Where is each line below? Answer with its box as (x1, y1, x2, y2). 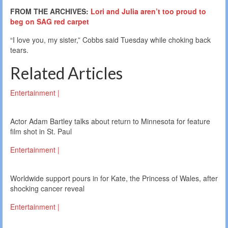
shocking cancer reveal (10, 183, 84, 194)
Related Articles (10, 63, 123, 83)
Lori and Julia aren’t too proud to (91, 6, 206, 17)
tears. (10, 45, 28, 55)
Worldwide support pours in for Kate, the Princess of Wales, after (10, 173, 218, 184)
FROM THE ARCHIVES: (10, 6, 91, 17)
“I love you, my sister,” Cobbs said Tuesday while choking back (10, 35, 211, 45)
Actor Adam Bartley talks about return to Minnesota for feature (10, 116, 210, 127)
